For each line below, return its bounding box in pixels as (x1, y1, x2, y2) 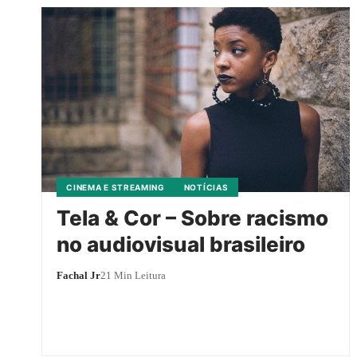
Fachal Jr (57, 269, 101, 281)
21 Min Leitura (100, 269, 167, 281)
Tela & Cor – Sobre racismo (57, 205, 329, 230)
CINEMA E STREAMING (66, 182, 165, 192)
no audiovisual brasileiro (57, 231, 306, 257)
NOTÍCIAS (183, 182, 229, 192)
